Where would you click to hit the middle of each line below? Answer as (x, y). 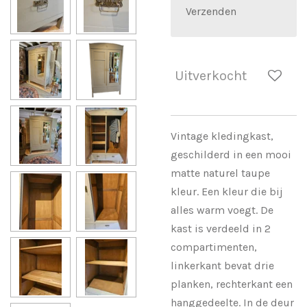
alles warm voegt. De (222, 210)
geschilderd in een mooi (231, 154)
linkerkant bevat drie (222, 265)
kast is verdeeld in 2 (221, 228)
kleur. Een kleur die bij (227, 191)
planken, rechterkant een (232, 284)
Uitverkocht (211, 75)
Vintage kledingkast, (222, 136)
